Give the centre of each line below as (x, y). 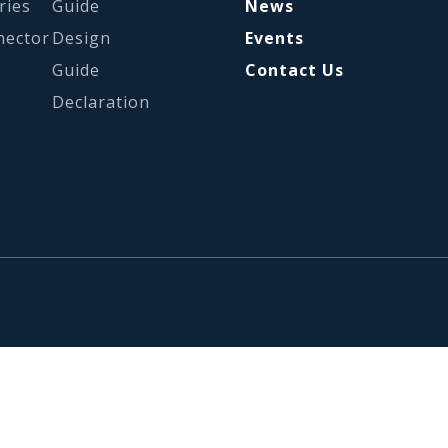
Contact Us (295, 69)
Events (275, 37)
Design (82, 37)
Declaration (101, 101)
